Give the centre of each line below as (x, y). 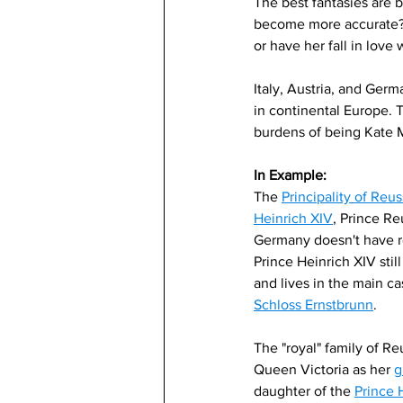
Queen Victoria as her (324, 369)
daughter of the (304, 391)
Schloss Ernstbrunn (313, 304)
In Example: (290, 175)
